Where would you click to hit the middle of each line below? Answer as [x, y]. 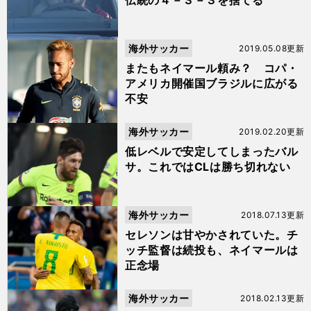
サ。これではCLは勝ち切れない [208, 167]
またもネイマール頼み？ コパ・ [212, 68]
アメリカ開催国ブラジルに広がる [212, 83]
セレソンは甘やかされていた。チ [212, 235]
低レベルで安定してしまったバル [212, 151]
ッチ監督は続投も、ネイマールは [212, 250]
